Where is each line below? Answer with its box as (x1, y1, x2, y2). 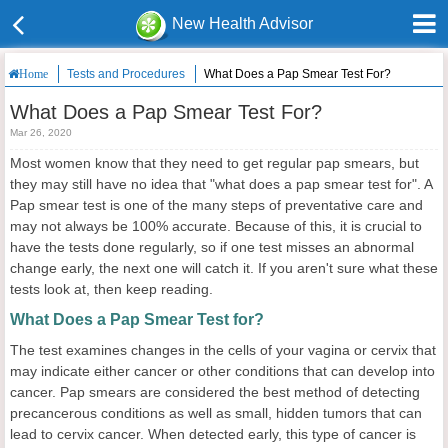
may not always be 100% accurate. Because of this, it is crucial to (10, 218, 422, 234)
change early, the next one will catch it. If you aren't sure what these (10, 260, 438, 276)
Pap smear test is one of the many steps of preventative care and (10, 197, 423, 213)
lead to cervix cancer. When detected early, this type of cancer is (10, 426, 416, 442)
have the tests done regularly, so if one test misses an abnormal (10, 239, 414, 255)
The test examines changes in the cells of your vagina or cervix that (10, 342, 436, 358)
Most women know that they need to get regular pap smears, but (10, 155, 419, 171)
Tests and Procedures (67, 67, 185, 81)
